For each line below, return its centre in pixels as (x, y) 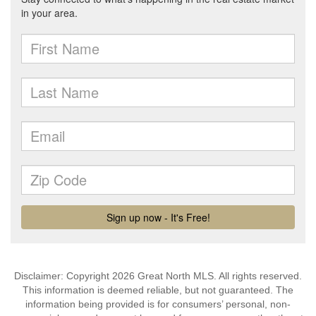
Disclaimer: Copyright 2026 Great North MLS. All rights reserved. (158, 276)
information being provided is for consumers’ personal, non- (158, 304)
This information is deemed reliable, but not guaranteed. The (158, 290)
